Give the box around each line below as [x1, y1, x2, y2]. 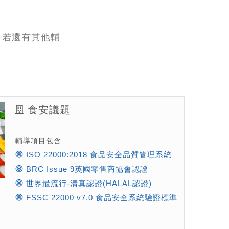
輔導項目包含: [15, 136, 64, 145]
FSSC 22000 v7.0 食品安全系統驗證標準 [23, 193, 177, 202]
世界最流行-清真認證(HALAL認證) [23, 179, 152, 188]
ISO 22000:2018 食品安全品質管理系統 [23, 150, 172, 159]
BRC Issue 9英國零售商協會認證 [23, 165, 148, 173]
